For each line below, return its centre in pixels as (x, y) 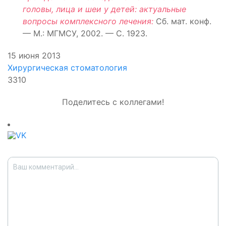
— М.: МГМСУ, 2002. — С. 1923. (85, 33)
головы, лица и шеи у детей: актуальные (104, 9)
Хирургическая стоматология (67, 68)
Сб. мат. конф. (182, 21)
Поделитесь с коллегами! (113, 102)
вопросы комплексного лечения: (88, 21)
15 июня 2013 (34, 55)
